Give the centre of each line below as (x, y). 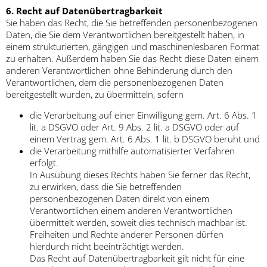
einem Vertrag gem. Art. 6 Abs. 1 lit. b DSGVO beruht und (145, 139)
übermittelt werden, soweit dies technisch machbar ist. (139, 223)
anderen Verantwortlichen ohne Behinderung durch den (119, 71)
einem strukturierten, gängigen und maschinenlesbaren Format (133, 47)
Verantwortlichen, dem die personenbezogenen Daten (115, 83)
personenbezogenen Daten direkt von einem (119, 199)
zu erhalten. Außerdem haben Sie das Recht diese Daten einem (132, 59)
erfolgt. (44, 163)
